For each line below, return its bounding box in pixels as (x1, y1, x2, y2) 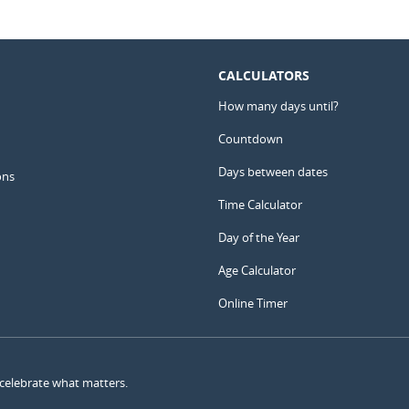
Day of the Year (218, 229, 299, 246)
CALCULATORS (218, 67, 309, 84)
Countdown (218, 131, 283, 147)
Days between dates (218, 163, 328, 180)
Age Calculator (218, 262, 296, 278)
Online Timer (218, 295, 288, 311)
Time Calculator (218, 196, 302, 213)
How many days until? (218, 98, 339, 114)
